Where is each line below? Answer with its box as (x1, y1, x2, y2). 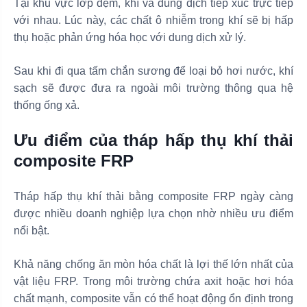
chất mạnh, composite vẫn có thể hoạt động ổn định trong (14, 292, 293, 304)
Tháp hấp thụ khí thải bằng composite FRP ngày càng (14, 190, 293, 202)
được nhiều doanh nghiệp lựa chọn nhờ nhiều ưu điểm (14, 207, 293, 219)
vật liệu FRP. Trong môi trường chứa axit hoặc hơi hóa (14, 275, 293, 287)
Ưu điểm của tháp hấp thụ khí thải (14, 130, 293, 149)
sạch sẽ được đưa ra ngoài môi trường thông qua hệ (14, 82, 293, 94)
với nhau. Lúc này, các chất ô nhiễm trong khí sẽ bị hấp (14, 14, 293, 26)
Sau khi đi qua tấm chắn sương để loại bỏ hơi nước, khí (14, 64, 293, 77)
